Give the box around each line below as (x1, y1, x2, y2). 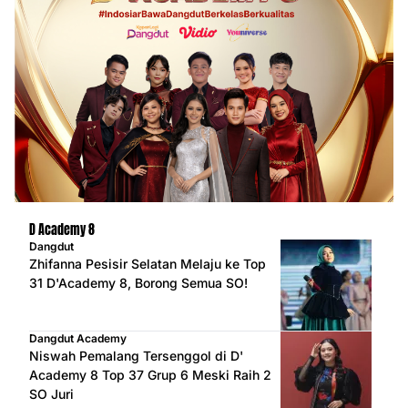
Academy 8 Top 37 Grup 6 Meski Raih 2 (29, 366, 271, 382)
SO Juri (29, 385, 74, 402)
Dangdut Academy (29, 331, 127, 345)
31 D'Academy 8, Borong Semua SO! (29, 274, 248, 291)
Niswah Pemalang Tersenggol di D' (29, 347, 243, 363)
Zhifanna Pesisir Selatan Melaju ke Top (29, 255, 266, 271)
